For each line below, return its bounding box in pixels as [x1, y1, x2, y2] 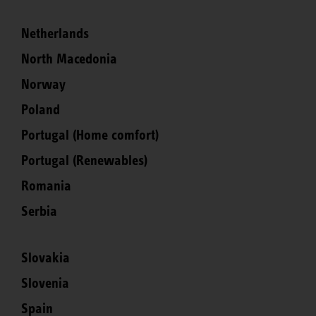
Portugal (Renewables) [21, 152, 147, 169]
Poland [21, 102, 60, 118]
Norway [21, 76, 66, 92]
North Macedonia [21, 51, 117, 67]
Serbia [21, 203, 57, 219]
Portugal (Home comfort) [21, 127, 159, 143]
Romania [21, 178, 71, 194]
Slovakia [21, 250, 70, 266]
